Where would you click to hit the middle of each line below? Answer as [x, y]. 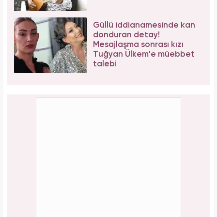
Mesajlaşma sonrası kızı [138, 45]
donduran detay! [126, 35]
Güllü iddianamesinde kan [144, 26]
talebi [105, 64]
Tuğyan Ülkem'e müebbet [144, 55]
